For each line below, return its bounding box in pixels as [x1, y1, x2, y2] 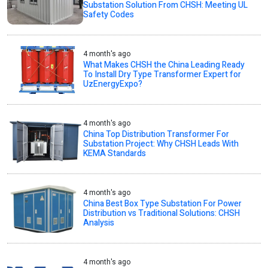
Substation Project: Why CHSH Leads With [83, 138, 239, 151]
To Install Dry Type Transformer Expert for [83, 68, 242, 81]
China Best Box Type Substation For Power [83, 197, 242, 211]
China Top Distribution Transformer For [83, 128, 230, 141]
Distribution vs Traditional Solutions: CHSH [83, 207, 240, 220]
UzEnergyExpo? [83, 78, 143, 91]
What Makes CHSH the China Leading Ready [83, 59, 245, 72]
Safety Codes [83, 8, 135, 22]
